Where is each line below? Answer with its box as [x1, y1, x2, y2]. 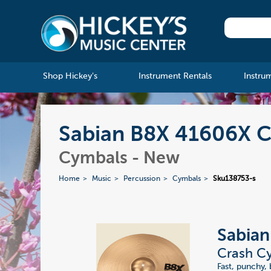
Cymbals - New [59, 150, 180, 168]
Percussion [123, 175, 161, 183]
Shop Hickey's [42, 72, 97, 81]
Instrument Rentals [138, 72, 212, 81]
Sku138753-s [213, 175, 256, 183]
